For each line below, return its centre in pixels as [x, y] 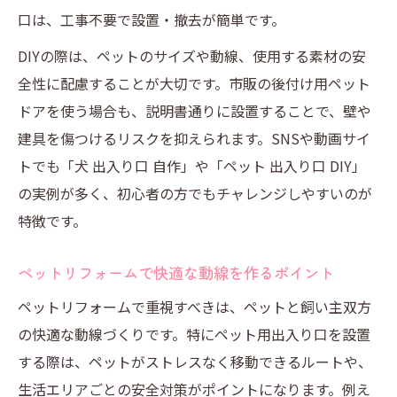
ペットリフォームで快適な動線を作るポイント [176, 272]
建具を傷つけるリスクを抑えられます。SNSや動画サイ [194, 138]
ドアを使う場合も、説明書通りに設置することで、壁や [195, 111]
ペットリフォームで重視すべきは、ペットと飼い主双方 [195, 307]
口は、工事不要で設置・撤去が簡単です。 [152, 19]
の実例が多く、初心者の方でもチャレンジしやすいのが [195, 193]
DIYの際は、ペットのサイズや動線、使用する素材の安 [192, 56]
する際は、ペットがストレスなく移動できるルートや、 [195, 362]
